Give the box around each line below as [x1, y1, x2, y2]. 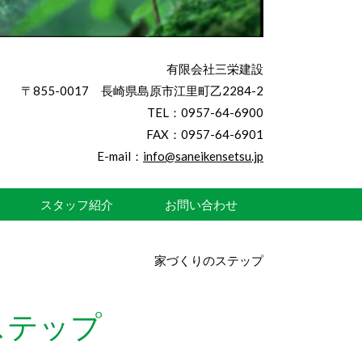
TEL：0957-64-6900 [147, 105, 263, 120]
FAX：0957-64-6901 [146, 127, 263, 141]
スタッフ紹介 [40, 196, 113, 212]
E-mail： [97, 149, 143, 163]
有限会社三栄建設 [166, 61, 263, 76]
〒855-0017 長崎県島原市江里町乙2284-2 [21, 83, 263, 98]
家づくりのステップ [154, 253, 263, 267]
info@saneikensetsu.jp [143, 149, 263, 163]
